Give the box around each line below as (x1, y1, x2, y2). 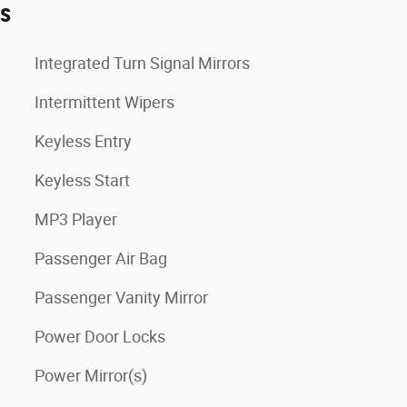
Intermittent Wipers (35, 93, 174, 112)
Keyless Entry (35, 132, 132, 151)
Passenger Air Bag (35, 249, 167, 268)
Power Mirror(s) (35, 366, 147, 385)
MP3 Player (35, 210, 117, 229)
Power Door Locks (35, 327, 165, 346)
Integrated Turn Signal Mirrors (35, 54, 250, 73)
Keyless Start (35, 171, 130, 190)
